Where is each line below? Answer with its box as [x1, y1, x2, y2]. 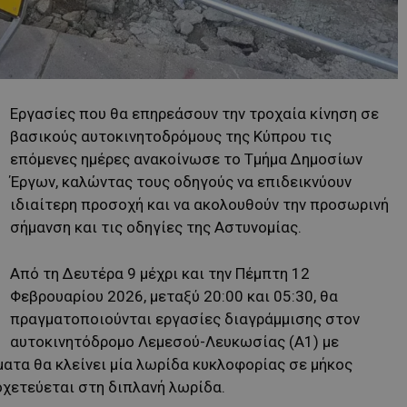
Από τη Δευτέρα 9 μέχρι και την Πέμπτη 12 [10, 263, 310, 283]
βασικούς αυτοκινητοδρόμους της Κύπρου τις [10, 126, 332, 145]
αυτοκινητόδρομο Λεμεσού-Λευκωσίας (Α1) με [10, 332, 339, 351]
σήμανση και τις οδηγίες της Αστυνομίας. [10, 217, 302, 236]
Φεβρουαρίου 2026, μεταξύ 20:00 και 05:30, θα [10, 286, 338, 305]
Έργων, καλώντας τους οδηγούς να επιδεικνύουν [10, 172, 352, 191]
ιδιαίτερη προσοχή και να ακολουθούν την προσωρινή [10, 194, 389, 213]
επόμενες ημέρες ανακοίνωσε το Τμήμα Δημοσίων [10, 149, 362, 168]
